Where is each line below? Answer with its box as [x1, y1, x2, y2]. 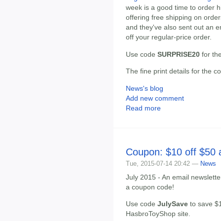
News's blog [126, 84, 163, 92]
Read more [126, 104, 161, 112]
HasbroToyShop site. [126, 210, 190, 218]
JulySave [157, 200, 188, 208]
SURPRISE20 [157, 50, 200, 58]
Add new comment [126, 94, 184, 102]
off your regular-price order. [126, 33, 212, 41]
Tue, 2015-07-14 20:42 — [126, 159, 200, 167]
